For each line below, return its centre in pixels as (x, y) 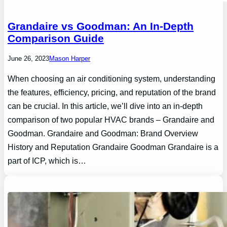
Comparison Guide (56, 39)
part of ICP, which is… (47, 161)
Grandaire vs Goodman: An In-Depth (101, 26)
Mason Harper (70, 59)
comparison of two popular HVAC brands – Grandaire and (111, 120)
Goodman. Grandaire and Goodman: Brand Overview (103, 134)
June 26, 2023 (29, 59)
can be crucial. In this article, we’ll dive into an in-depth (105, 106)
